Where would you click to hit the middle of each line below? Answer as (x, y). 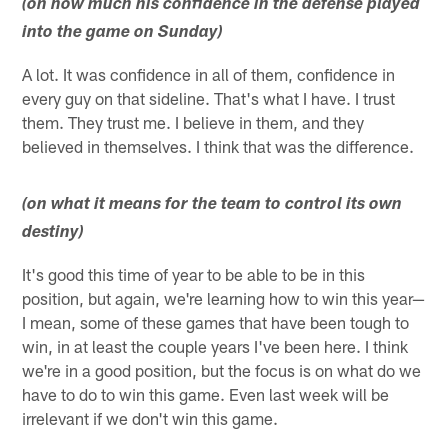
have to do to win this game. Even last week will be (206, 393)
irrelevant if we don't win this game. (150, 417)
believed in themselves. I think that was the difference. (218, 145)
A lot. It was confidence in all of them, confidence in (209, 73)
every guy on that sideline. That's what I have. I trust (209, 97)
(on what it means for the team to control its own (212, 205)
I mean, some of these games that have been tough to (216, 321)
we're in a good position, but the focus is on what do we (222, 369)
